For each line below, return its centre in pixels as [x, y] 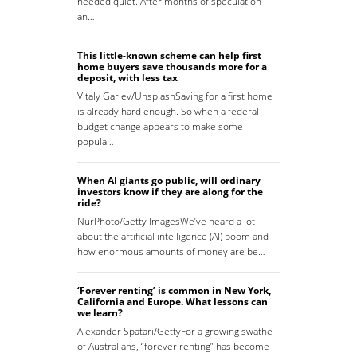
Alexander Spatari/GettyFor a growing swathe [175, 331]
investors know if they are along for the [170, 192]
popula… [96, 142]
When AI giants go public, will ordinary [169, 181]
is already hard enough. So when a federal [168, 112]
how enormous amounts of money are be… [171, 252]
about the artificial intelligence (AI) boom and [173, 237]
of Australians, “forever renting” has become [173, 347]
